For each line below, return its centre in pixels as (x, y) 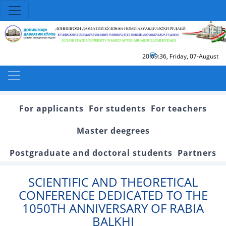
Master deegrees (113, 130)
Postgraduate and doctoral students (91, 153)
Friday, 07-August (194, 56)
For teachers (179, 108)
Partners (197, 153)
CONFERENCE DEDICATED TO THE (113, 195)
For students (117, 108)
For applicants (51, 108)
